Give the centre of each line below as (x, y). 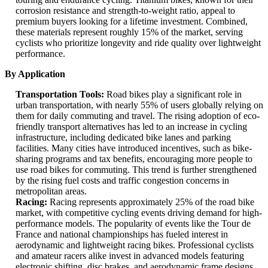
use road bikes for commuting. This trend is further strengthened (136, 170)
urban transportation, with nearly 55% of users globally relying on (139, 105)
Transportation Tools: (61, 95)
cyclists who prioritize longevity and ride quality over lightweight (138, 43)
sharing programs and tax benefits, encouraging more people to (134, 159)
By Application (35, 74)
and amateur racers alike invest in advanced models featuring (130, 256)
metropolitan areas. (51, 191)
